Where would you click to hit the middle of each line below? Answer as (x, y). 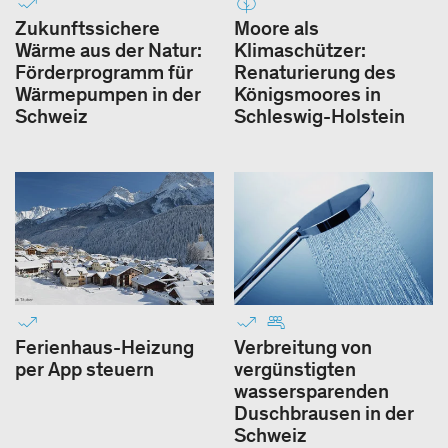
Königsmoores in (307, 93)
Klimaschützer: (300, 49)
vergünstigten (295, 368)
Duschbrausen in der (324, 412)
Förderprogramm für (104, 71)
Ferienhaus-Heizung (104, 346)
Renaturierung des (315, 71)
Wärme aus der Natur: (108, 49)
